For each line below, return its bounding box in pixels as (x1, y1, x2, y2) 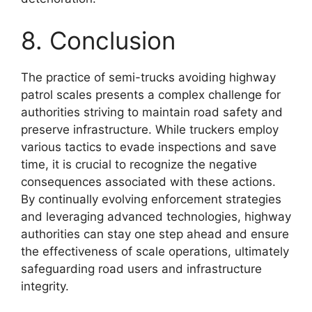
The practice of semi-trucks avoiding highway (21, 70, 276, 84)
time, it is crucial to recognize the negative (21, 157, 257, 171)
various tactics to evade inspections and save (21, 139, 276, 154)
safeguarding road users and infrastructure (21, 261, 262, 276)
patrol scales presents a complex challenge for (21, 87, 281, 102)
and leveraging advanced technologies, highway (21, 209, 291, 224)
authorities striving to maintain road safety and (21, 104, 283, 119)
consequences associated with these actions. (21, 174, 276, 189)
